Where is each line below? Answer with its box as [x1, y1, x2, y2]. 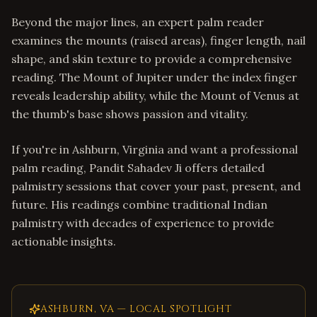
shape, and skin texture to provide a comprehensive [11, 52, 292, 66]
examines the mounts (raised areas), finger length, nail [11, 33, 306, 47]
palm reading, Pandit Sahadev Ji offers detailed [11, 161, 265, 175]
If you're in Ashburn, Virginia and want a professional [11, 142, 298, 156]
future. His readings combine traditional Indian [11, 197, 267, 212]
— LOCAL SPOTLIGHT [114, 302, 232, 316]
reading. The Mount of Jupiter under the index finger [11, 70, 297, 84]
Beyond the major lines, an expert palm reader [11, 15, 264, 29]
